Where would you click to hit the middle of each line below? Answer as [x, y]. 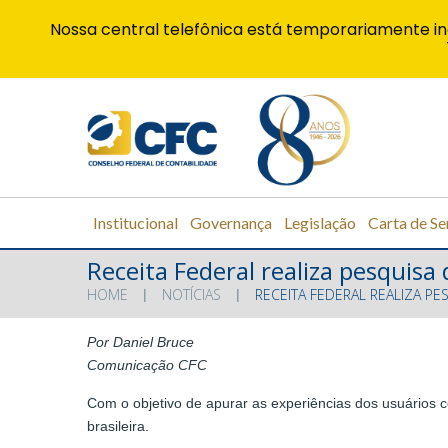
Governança [231, 222]
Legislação [320, 222]
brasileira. [118, 426]
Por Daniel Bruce [140, 342]
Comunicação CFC [147, 365]
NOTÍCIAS [191, 295]
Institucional [135, 222]
